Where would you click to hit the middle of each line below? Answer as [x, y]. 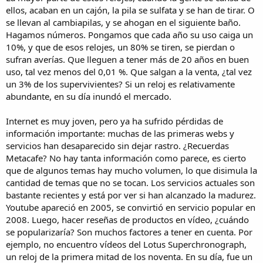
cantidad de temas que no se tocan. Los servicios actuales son [130, 182]
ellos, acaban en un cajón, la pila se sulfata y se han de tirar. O [130, 10]
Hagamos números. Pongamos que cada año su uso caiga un [129, 34]
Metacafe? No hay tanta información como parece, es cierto [126, 158]
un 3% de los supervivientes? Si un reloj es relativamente [120, 84]
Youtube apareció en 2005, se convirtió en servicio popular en [131, 207]
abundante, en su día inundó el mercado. [89, 96]
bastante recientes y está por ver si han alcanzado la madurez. [131, 195]
